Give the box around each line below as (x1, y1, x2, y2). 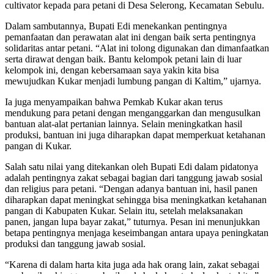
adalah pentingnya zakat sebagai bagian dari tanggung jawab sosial (5, 172, 262, 183)
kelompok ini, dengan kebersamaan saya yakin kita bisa (5, 64, 219, 75)
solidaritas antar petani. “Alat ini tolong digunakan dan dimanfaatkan (5, 42, 269, 53)
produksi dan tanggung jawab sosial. (5, 238, 146, 249)
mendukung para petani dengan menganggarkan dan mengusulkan (5, 107, 261, 118)
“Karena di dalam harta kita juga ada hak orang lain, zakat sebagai (5, 259, 259, 270)
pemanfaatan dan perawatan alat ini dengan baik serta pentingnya (5, 31, 256, 42)
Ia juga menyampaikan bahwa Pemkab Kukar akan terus (5, 96, 223, 107)
